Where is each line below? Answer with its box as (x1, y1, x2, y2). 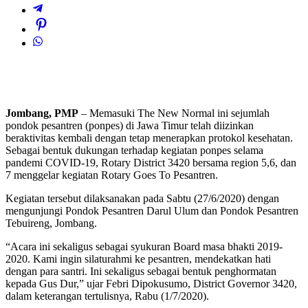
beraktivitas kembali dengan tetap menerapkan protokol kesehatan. (5, 132, 293, 144)
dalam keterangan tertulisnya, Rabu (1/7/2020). (5, 290, 209, 302)
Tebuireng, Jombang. (5, 217, 97, 230)
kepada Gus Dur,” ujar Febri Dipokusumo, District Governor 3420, (5, 278, 297, 290)
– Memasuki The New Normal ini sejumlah (78, 107, 269, 120)
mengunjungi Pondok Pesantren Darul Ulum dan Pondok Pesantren (5, 205, 298, 217)
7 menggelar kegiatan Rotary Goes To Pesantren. (5, 169, 218, 181)
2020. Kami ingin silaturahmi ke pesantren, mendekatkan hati (5, 253, 271, 265)
